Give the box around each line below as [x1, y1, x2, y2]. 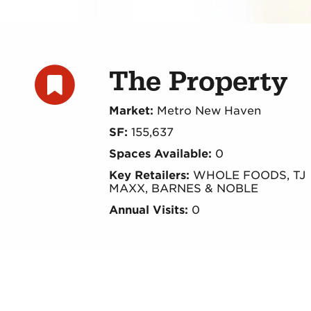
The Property [108, 64, 287, 99]
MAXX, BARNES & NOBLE [108, 182, 258, 196]
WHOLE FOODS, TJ [189, 169, 305, 183]
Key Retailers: [108, 169, 190, 183]
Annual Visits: [108, 203, 188, 217]
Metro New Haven [156, 104, 261, 118]
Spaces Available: [108, 147, 212, 161]
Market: [108, 104, 157, 118]
